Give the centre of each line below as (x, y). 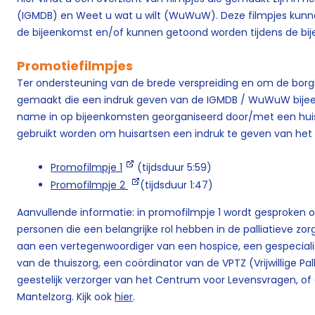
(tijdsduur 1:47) (178, 185)
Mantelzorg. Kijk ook (66, 297)
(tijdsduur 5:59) (174, 167)
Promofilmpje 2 (89, 185)
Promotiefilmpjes (75, 66)
